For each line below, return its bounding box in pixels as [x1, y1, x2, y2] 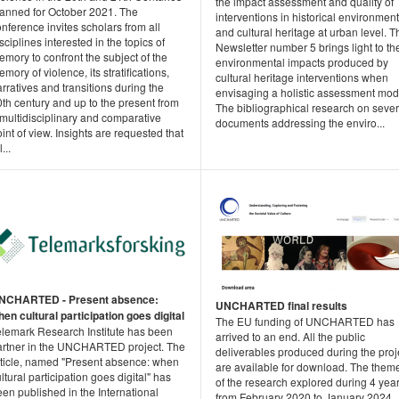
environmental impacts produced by [216, 53, 388, 69]
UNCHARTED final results [216, 297, 347, 313]
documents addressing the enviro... [216, 114, 385, 130]
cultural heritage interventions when [216, 69, 388, 85]
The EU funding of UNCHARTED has [216, 313, 395, 329]
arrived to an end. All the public [216, 328, 365, 344]
